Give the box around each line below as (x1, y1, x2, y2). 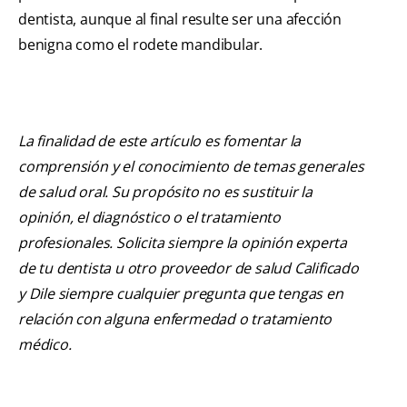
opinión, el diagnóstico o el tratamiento (18, 207, 282, 228)
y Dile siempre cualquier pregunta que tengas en (18, 283, 343, 304)
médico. (18, 334, 72, 355)
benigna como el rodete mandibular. (18, 35, 263, 55)
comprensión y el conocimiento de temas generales (18, 156, 364, 177)
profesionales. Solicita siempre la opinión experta (18, 233, 347, 253)
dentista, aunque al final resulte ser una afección (18, 9, 342, 30)
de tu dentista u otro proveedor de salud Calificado (18, 258, 359, 279)
